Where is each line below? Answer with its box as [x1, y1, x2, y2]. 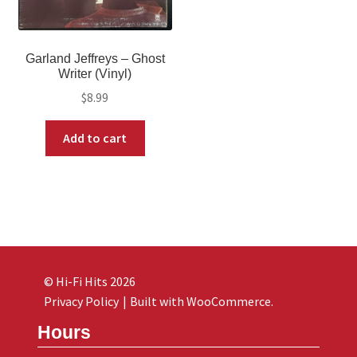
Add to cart [63, 130, 127, 147]
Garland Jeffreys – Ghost [25, 51, 165, 65]
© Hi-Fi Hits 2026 [43, 273, 135, 290]
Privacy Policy [43, 293, 119, 310]
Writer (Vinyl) [58, 66, 132, 80]
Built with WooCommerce [129, 293, 271, 310]
